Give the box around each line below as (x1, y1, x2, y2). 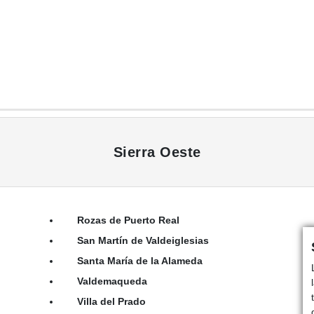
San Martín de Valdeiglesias (76, 234, 209, 246)
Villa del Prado (76, 295, 146, 307)
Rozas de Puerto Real (76, 214, 179, 226)
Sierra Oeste (113, 144, 201, 160)
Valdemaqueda (76, 275, 147, 287)
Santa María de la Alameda (76, 254, 203, 266)
